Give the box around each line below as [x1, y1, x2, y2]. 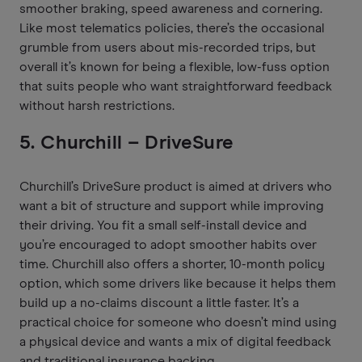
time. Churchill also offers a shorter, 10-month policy [19, 257, 325, 271]
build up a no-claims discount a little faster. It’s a [19, 296, 299, 309]
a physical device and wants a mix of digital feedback [19, 335, 331, 348]
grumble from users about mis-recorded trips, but [19, 40, 316, 54]
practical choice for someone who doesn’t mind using [19, 315, 337, 329]
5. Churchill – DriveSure [19, 133, 234, 153]
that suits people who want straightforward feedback [19, 79, 332, 93]
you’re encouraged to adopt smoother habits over [19, 238, 317, 251]
